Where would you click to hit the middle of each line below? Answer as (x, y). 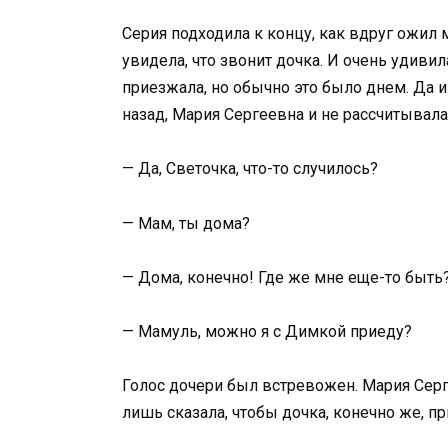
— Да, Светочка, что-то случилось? (250, 169)
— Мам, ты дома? (186, 223)
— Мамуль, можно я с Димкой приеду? (267, 331)
